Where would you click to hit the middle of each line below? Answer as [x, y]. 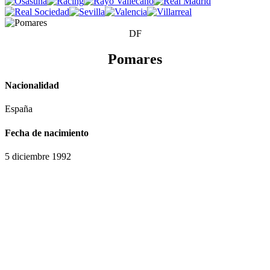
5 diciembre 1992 [38, 156]
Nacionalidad [32, 86]
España [19, 109]
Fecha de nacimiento [47, 133]
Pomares [135, 59]
